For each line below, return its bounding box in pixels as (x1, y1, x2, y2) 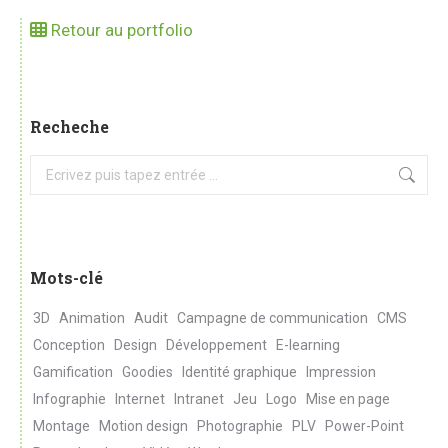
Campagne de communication (177, 310, 368, 327)
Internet (115, 391, 165, 408)
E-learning (276, 337, 340, 354)
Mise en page (306, 391, 390, 408)
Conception (33, 337, 105, 354)
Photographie (197, 418, 283, 435)
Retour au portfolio (47, 20, 193, 41)
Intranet (174, 391, 224, 408)
